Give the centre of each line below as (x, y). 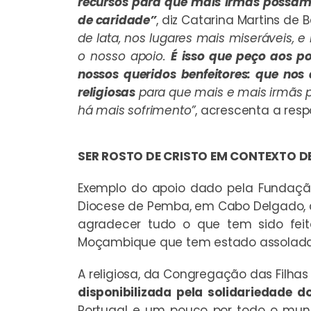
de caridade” (117, 20)
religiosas (107, 92)
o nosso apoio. (125, 56)
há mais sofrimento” (137, 110)
